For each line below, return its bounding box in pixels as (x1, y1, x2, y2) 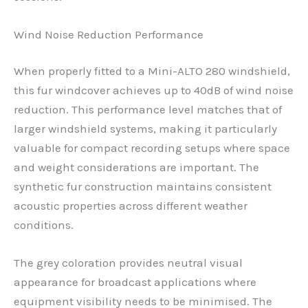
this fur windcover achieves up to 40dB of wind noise (14, 83, 294, 98)
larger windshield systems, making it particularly (14, 122, 277, 136)
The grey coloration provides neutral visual (14, 256, 243, 270)
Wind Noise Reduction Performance (14, 27, 203, 41)
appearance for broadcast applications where (14, 275, 256, 289)
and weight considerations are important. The (14, 160, 259, 175)
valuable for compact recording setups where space (14, 141, 290, 155)
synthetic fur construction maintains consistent (14, 179, 272, 194)
